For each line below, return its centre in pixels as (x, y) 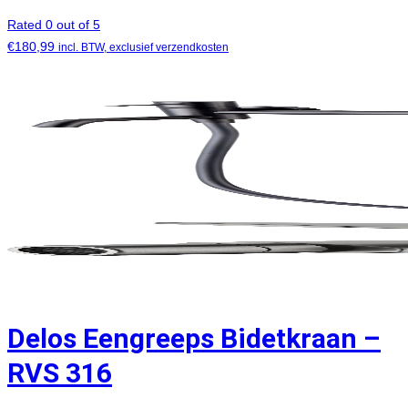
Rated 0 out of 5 (54, 24)
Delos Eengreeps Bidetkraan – (194, 339)
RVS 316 (60, 373)
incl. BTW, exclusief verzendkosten (143, 46)
